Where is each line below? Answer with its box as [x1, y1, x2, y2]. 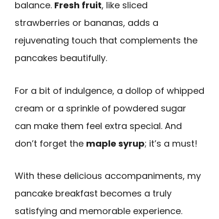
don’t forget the [15, 137, 86, 150]
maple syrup [86, 137, 145, 150]
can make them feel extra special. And [15, 119, 182, 132]
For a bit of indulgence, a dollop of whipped [15, 84, 204, 97]
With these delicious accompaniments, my [15, 170, 201, 182]
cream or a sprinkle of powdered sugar [15, 102, 186, 114]
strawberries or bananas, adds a [15, 17, 158, 29]
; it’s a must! [145, 137, 197, 150]
